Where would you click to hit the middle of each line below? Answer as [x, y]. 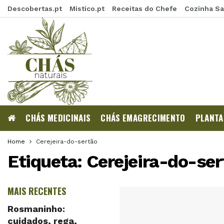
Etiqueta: [47, 161]
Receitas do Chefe [144, 8]
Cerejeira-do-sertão [67, 141]
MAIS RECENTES [37, 191]
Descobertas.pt [35, 8]
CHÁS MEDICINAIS [58, 118]
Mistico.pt [87, 8]
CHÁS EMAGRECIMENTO [143, 118]
